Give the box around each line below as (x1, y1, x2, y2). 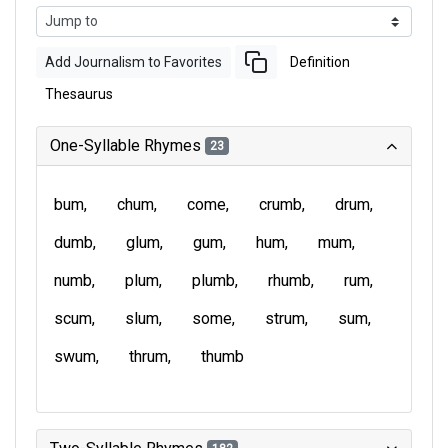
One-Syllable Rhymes (50, 136, 205, 155)
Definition (290, 53, 350, 70)
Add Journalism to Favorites (45, 53, 222, 70)
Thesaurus (45, 86, 113, 102)
